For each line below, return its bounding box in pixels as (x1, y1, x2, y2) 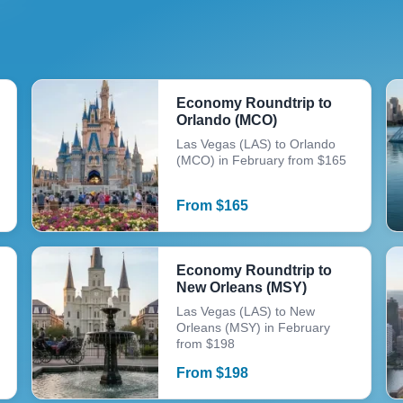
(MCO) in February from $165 (175, 153, 346, 167)
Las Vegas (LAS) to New (175, 304, 315, 318)
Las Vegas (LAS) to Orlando (175, 137, 336, 151)
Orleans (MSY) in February (175, 320, 330, 335)
